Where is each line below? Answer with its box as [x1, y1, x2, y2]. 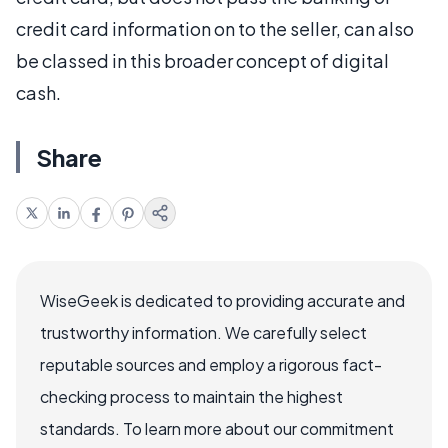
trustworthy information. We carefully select [40, 322, 367, 343]
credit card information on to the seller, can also [16, 17, 414, 40]
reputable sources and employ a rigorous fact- [40, 354, 382, 375]
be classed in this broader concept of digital [16, 49, 389, 72]
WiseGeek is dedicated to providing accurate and [40, 290, 405, 311]
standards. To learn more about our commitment [40, 418, 394, 439]
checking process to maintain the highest [40, 386, 343, 407]
